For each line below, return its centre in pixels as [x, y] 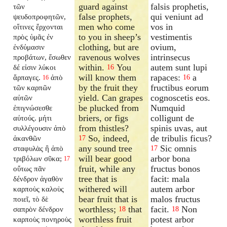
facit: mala [170, 179]
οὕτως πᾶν [30, 168]
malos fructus [176, 199]
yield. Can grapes [111, 98]
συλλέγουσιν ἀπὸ [40, 128]
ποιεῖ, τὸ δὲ [31, 199]
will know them [108, 77]
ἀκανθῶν [27, 138]
